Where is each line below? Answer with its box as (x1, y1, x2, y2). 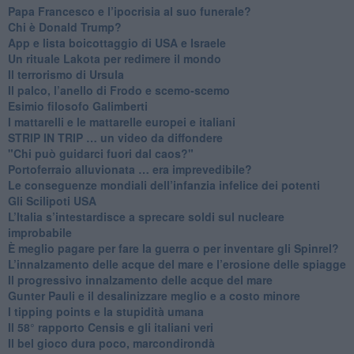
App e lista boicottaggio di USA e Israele (7, 34, 226, 51)
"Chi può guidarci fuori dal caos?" (7, 145, 194, 161)
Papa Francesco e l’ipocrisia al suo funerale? (7, 2, 251, 19)
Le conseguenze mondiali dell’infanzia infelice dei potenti (7, 176, 320, 193)
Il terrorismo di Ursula (7, 66, 124, 82)
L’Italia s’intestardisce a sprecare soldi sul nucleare (7, 208, 284, 224)
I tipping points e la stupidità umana (7, 303, 204, 319)
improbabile (7, 224, 72, 240)
